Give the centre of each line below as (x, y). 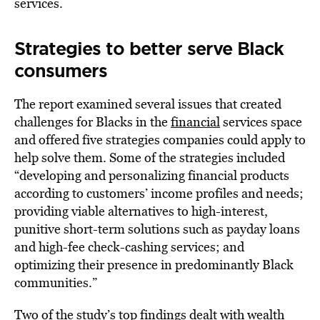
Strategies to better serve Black (149, 49)
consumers (61, 71)
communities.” (56, 282)
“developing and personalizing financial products (152, 175)
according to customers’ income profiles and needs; (159, 193)
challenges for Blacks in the (92, 122)
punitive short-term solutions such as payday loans (157, 229)
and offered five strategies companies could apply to (160, 140)
